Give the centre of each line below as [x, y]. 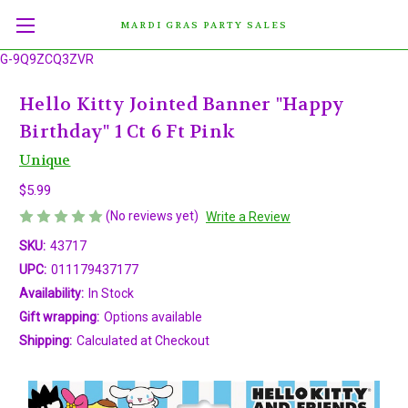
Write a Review [248, 216]
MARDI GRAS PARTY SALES [204, 25]
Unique [45, 160]
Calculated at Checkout [143, 340]
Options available [153, 316]
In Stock [111, 293]
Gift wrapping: [59, 316]
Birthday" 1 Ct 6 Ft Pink [127, 132]
